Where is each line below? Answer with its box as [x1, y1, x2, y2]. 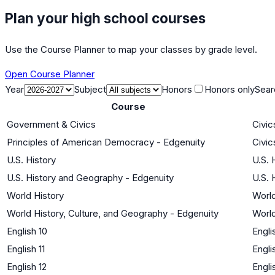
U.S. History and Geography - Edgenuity [7, 171, 174, 184]
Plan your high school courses [5, 9, 206, 26]
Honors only [204, 83, 255, 95]
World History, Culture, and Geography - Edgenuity [7, 207, 219, 219]
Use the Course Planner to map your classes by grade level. [5, 43, 257, 55]
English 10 [7, 225, 47, 237]
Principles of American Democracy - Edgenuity [7, 136, 205, 148]
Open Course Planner [5, 68, 95, 80]
